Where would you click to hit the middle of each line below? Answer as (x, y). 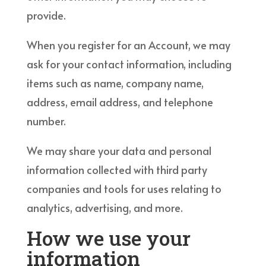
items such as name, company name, (115, 83)
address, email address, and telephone (120, 102)
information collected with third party (117, 169)
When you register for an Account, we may (128, 45)
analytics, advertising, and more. (104, 207)
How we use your (108, 237)
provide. (46, 15)
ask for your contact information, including (129, 64)
